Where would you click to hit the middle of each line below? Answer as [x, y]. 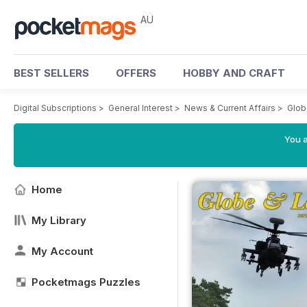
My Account [62, 251]
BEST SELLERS [51, 73]
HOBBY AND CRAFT [234, 73]
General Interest [140, 108]
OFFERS [136, 73]
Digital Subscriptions [55, 108]
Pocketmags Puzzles [86, 282]
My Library [59, 220]
